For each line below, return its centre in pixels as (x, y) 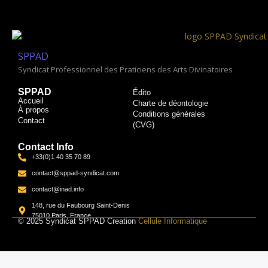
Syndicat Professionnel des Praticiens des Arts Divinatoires (125, 70)
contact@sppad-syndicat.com (75, 173)
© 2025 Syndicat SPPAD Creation (77, 221)
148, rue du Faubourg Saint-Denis (80, 205)
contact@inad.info (57, 189)
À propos (33, 110)
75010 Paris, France (61, 216)
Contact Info (46, 147)
